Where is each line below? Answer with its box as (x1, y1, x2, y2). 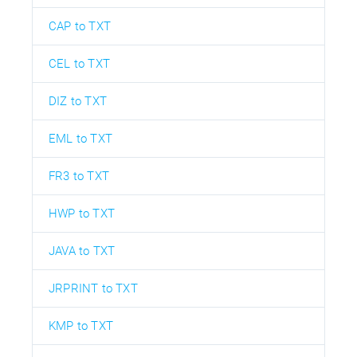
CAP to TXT (49, 18, 111, 33)
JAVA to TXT (49, 243, 116, 258)
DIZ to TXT (49, 93, 107, 108)
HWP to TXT (49, 206, 115, 221)
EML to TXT (49, 131, 112, 146)
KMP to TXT (49, 318, 113, 333)
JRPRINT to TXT (49, 280, 138, 296)
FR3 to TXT (49, 168, 109, 183)
